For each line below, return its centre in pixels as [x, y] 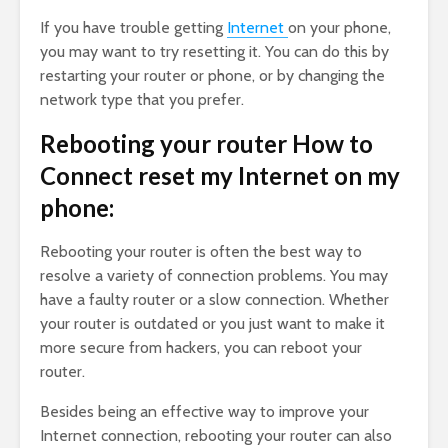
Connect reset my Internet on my [220, 176]
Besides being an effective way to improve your [204, 412]
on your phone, [339, 28]
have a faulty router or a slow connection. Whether [214, 300]
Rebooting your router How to [206, 144]
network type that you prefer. [142, 100]
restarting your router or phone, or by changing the [212, 76]
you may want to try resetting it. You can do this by [214, 52]
